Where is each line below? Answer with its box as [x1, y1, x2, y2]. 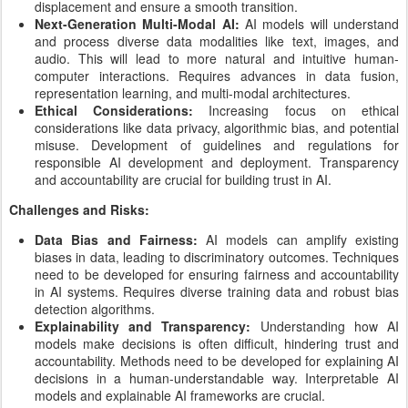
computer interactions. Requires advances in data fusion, [35, 66, 399, 85]
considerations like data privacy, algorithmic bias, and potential [35, 118, 399, 137]
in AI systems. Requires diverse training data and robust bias [35, 282, 399, 301]
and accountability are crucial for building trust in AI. [35, 170, 331, 189]
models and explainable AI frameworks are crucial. [35, 386, 325, 404]
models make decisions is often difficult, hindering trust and [35, 334, 399, 352]
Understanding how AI [260, 317, 400, 335]
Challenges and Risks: [9, 200, 149, 219]
